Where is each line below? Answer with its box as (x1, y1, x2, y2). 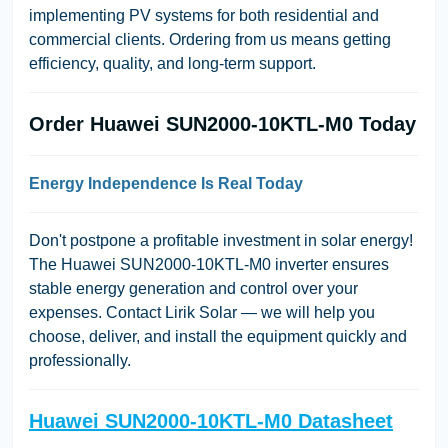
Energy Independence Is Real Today (29, 174, 303, 192)
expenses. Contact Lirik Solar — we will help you (29, 303, 375, 321)
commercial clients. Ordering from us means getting (29, 30, 391, 48)
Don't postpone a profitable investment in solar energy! (29, 231, 413, 249)
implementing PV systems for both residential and (29, 6, 379, 24)
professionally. (29, 351, 131, 369)
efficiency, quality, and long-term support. (29, 54, 316, 72)
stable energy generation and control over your (29, 279, 358, 297)
